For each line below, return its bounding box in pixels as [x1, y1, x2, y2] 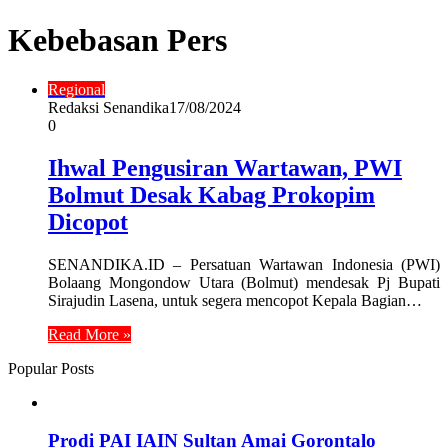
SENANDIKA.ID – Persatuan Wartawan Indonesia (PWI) [48, 255, 440, 273]
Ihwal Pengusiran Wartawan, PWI [48, 154, 402, 181]
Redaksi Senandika [48, 98, 169, 116]
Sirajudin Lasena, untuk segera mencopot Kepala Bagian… [48, 291, 422, 309]
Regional [48, 80, 105, 98]
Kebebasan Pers [8, 22, 227, 59]
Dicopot [48, 208, 128, 235]
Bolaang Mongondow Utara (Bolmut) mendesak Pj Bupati [48, 273, 440, 291]
